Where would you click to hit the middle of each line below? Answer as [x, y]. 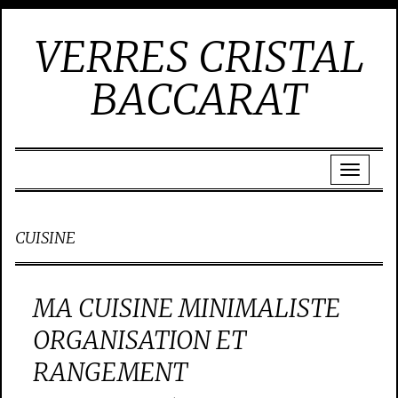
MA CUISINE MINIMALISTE [187, 308]
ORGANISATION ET [139, 340]
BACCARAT [199, 99]
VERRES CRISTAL [199, 57]
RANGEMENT [110, 372]
